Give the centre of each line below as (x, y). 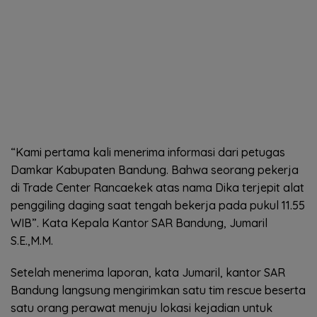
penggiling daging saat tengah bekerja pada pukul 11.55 (158, 206)
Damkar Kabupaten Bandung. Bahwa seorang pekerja (155, 170)
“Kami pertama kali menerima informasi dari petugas (148, 152)
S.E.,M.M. (32, 241)
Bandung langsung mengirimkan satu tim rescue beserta (158, 290)
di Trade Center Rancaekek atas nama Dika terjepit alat (157, 188)
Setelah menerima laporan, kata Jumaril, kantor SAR (148, 273)
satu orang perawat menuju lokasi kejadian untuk (142, 308)
